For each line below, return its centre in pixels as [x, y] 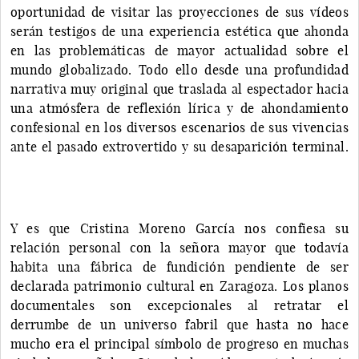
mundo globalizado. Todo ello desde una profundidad [179, 69]
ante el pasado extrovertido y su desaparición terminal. [179, 146]
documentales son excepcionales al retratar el [179, 305]
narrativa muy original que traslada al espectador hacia [179, 89]
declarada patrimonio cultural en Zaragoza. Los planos [179, 286]
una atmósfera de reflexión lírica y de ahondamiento [179, 108]
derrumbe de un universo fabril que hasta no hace [179, 324]
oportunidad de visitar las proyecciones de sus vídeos [179, 12]
